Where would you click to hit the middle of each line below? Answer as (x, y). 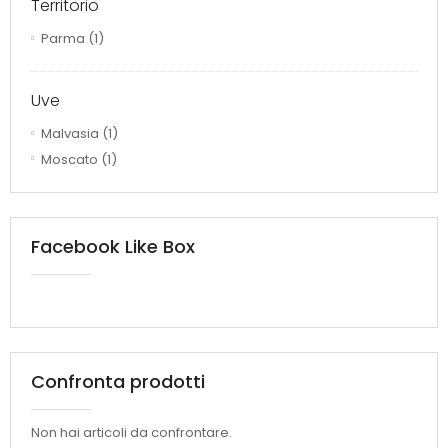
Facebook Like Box (113, 247)
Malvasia (70, 134)
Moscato (69, 159)
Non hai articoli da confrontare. (131, 433)
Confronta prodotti (118, 382)
